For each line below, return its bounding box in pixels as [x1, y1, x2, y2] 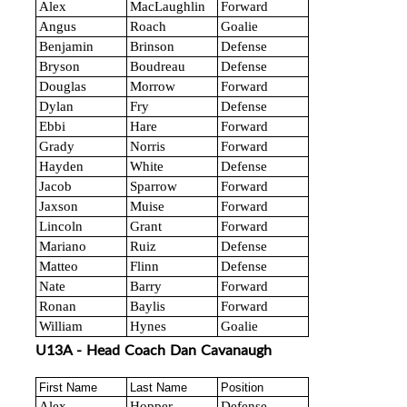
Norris [130, 139, 165, 154]
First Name [39, 381, 97, 395]
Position [221, 381, 263, 395]
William [39, 319, 83, 334]
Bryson [39, 59, 80, 74]
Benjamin [39, 39, 94, 55]
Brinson [130, 39, 174, 55]
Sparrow [130, 179, 177, 194]
